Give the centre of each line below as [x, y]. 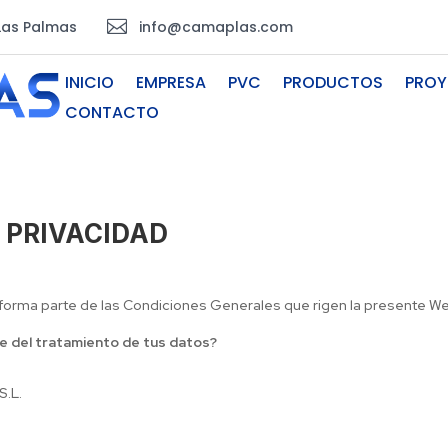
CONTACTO [111, 112]
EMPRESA [170, 82]
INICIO [89, 82]
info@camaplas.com [216, 27]
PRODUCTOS [332, 82]
